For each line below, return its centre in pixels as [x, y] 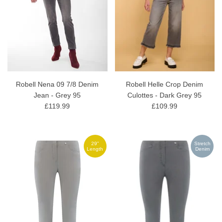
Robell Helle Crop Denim [165, 84]
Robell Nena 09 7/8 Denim [57, 84]
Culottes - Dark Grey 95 [165, 95]
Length [95, 149]
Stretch [202, 144]
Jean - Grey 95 [57, 95]
